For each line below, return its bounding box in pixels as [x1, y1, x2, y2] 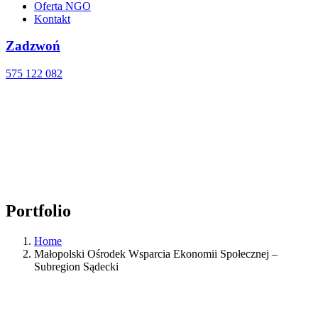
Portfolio [6, 202, 71, 221]
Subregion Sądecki [34, 260, 119, 273]
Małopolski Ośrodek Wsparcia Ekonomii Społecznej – [34, 247, 278, 260]
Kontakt [34, 12, 70, 25]
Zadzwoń [6, 38, 60, 54]
